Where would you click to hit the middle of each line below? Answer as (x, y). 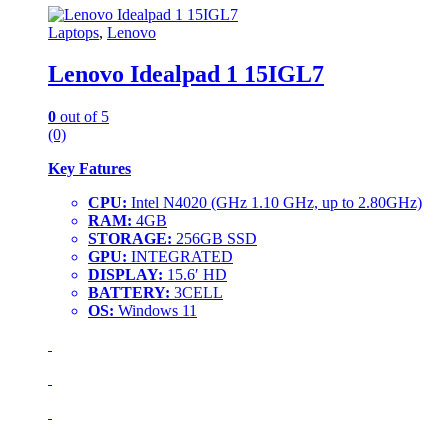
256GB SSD (214, 239)
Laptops (73, 32)
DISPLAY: (125, 275)
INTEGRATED (180, 257)
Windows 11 (155, 311)
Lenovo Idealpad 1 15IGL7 (186, 74)
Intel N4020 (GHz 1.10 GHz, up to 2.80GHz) (274, 203)
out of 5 (82, 117)
